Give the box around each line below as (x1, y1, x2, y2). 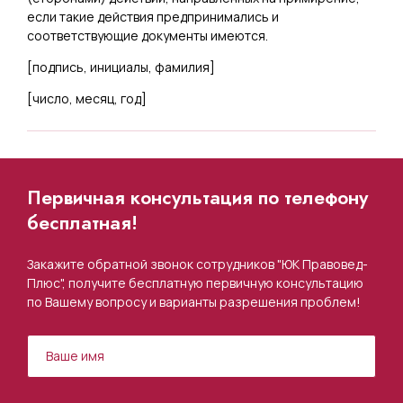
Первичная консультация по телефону (27, 184, 368, 211)
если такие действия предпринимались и (27, 7, 279, 25)
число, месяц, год (32, 89, 141, 107)
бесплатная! (27, 209, 138, 237)
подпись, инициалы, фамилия (32, 58, 210, 76)
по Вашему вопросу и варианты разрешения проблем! (27, 292, 361, 310)
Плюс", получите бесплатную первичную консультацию (27, 273, 363, 291)
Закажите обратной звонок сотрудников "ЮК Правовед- (27, 255, 368, 273)
